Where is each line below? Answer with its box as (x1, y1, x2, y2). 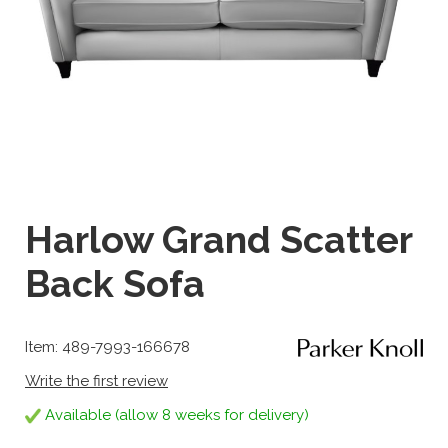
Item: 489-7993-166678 (25, 338, 190, 356)
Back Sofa (25, 262, 205, 306)
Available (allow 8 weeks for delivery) (41, 406, 309, 424)
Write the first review (25, 372, 168, 390)
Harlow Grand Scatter (25, 218, 412, 262)
